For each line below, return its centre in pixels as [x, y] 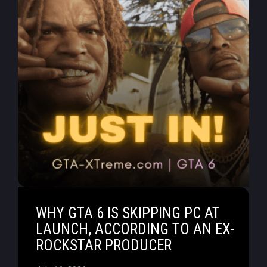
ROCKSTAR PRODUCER [104, 245]
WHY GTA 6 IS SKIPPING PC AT [128, 213]
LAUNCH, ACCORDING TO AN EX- [135, 229]
